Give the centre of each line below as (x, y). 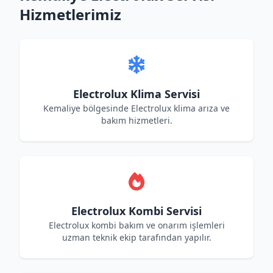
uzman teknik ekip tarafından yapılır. (136, 237)
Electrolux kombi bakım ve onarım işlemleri (136, 225)
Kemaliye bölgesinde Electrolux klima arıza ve (136, 108)
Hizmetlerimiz (70, 14)
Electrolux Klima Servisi (136, 94)
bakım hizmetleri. (136, 120)
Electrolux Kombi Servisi (136, 211)
